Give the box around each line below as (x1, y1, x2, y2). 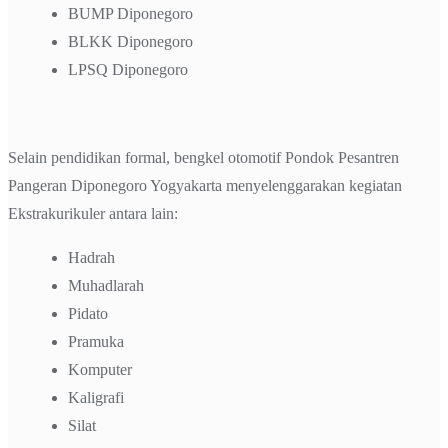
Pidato (68, 304, 108, 322)
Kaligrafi (68, 388, 124, 406)
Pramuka (68, 332, 124, 350)
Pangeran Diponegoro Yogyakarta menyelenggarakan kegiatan (8, 176, 402, 194)
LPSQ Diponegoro (68, 60, 188, 78)
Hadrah (68, 248, 115, 266)
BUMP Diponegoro (68, 4, 193, 22)
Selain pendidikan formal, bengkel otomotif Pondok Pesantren (8, 148, 399, 166)
